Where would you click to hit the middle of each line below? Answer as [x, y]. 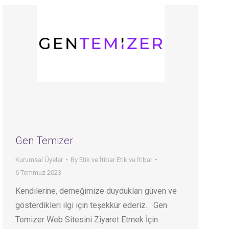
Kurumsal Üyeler [39, 159]
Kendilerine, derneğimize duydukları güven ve [96, 191]
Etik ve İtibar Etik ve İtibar [116, 159]
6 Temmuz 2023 [38, 172]
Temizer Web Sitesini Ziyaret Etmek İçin [87, 219]
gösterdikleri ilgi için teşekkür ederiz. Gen [91, 205]
